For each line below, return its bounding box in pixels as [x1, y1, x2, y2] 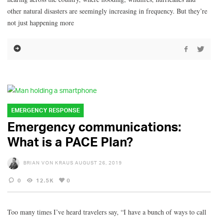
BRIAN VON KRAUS [23, 160, 73, 166]
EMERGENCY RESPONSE [11, 107, 80, 114]
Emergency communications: [7, 119, 181, 135]
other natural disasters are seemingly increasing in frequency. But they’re [7, 6, 207, 16]
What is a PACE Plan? [7, 134, 133, 150]
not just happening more [7, 18, 74, 27]
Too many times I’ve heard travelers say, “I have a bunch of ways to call [7, 207, 206, 217]
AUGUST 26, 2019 [75, 160, 122, 166]
